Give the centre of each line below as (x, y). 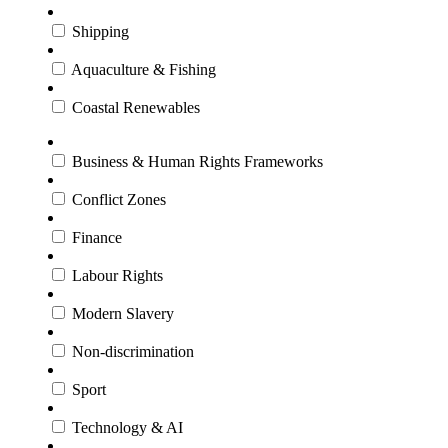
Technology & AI (127, 428)
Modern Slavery (123, 314)
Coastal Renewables (136, 108)
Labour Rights (117, 276)
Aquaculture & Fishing (143, 70)
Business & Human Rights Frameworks (197, 162)
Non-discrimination (133, 352)
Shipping (100, 32)
